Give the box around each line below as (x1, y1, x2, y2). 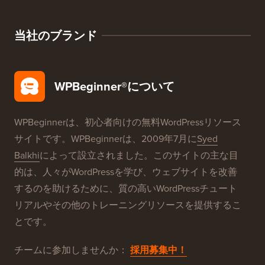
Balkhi (14, 148, 40, 162)
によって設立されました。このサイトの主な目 (40, 148, 238, 162)
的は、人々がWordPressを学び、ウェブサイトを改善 (14, 164, 237, 179)
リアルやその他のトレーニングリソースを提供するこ (14, 198, 241, 212)
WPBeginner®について (54, 77, 174, 95)
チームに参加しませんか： (14, 243, 130, 257)
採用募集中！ (130, 243, 187, 257)
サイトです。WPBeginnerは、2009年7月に (14, 131, 197, 146)
